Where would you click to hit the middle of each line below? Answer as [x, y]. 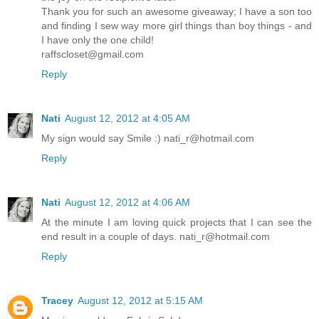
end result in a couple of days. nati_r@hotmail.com [156, 236]
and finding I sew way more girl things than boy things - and [177, 25]
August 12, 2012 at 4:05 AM [127, 118]
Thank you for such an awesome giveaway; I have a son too [177, 11]
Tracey [57, 300]
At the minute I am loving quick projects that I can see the [177, 222]
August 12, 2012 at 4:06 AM [127, 202]
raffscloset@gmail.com [93, 54]
